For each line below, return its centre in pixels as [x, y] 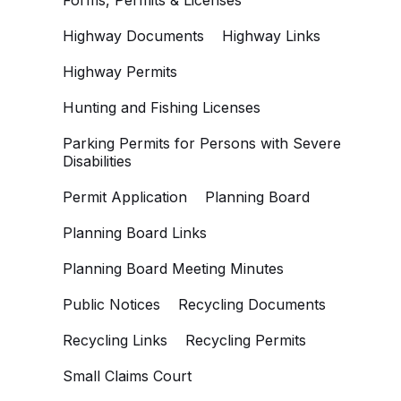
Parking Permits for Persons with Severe [202, 143]
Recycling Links [115, 340]
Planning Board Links [135, 233]
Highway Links [271, 36]
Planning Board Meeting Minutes [173, 269]
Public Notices [111, 304]
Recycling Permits [246, 340]
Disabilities [97, 161]
